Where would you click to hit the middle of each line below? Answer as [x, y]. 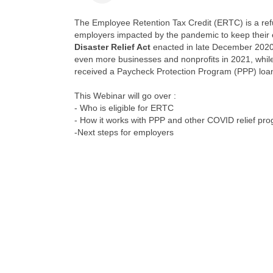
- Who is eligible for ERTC [124, 108]
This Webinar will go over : [126, 96]
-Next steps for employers [124, 132]
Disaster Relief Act [114, 47]
